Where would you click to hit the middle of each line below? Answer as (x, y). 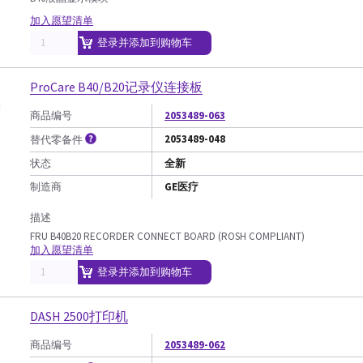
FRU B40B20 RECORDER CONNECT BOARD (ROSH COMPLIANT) (167, 236)
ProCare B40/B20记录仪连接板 (116, 87)
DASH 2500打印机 (79, 316)
